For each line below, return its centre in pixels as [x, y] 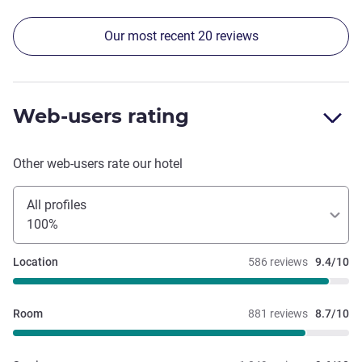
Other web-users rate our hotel [98, 164]
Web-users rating [101, 116]
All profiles [57, 205]
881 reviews [278, 314]
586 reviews [278, 262]
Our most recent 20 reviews [181, 36]
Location [36, 262]
